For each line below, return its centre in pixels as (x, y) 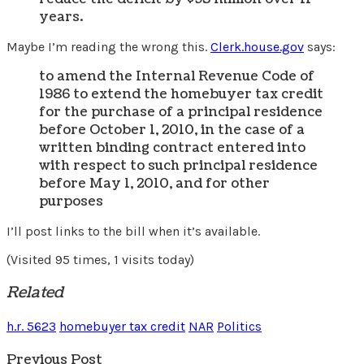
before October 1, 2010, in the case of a (172, 130)
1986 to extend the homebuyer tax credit (181, 94)
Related (35, 293)
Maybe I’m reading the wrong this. (108, 46)
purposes (71, 201)
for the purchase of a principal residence (181, 112)
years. (61, 17)
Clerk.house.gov (257, 46)
